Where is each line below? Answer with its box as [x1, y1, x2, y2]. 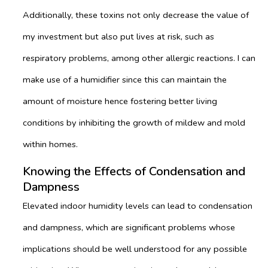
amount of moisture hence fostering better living [23, 95, 217, 108]
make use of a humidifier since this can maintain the [23, 74, 227, 86]
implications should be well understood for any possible [23, 242, 247, 255]
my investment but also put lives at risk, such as [23, 31, 214, 43]
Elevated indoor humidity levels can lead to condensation [23, 199, 252, 212]
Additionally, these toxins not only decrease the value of [23, 9, 249, 22]
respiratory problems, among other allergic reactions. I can [23, 52, 255, 65]
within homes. [23, 138, 78, 151]
